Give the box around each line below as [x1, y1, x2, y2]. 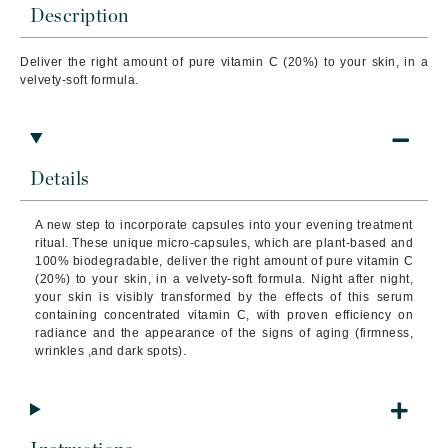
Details [30, 170, 90, 189]
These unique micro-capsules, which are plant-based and [72, 236, 414, 250]
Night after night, [311, 272, 414, 286]
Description [30, 7, 129, 26]
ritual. [35, 236, 73, 250]
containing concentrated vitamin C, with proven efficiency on [35, 308, 413, 322]
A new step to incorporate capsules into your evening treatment [35, 218, 413, 232]
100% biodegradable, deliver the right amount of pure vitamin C [35, 254, 413, 268]
